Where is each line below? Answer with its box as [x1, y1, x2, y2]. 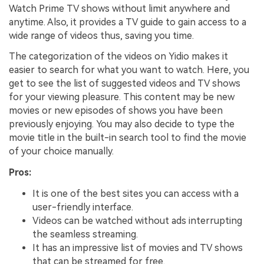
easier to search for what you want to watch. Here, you [9, 64, 249, 76]
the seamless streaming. [32, 229, 138, 240]
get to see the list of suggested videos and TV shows [9, 78, 240, 90]
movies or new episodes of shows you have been [9, 105, 223, 117]
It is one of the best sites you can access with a [32, 188, 239, 200]
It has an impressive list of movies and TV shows [32, 242, 243, 254]
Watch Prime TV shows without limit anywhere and [9, 2, 230, 14]
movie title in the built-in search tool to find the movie [9, 132, 246, 144]
